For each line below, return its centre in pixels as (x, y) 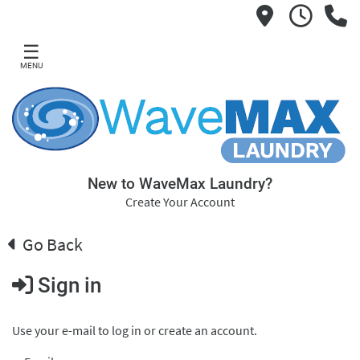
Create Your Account (180, 202)
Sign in (67, 285)
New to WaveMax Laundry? (180, 184)
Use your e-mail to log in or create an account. (135, 330)
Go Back (51, 244)
